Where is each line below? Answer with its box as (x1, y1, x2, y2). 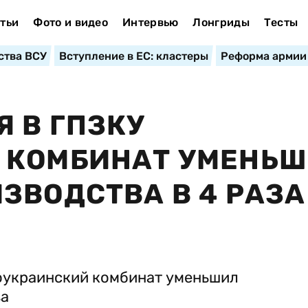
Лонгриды (192, 16, 250, 29)
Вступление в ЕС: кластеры (58, 49, 208, 63)
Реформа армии (220, 49, 307, 63)
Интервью (122, 16, 179, 29)
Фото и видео (33, 16, 109, 29)
